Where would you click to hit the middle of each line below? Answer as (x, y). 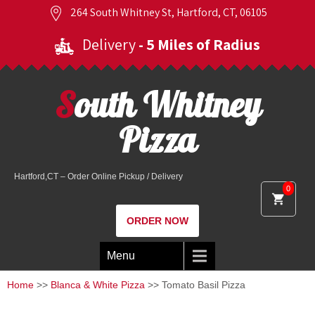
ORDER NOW (157, 221)
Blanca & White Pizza (98, 285)
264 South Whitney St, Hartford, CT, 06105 (167, 12)
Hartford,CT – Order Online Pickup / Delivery (98, 176)
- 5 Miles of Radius (199, 44)
